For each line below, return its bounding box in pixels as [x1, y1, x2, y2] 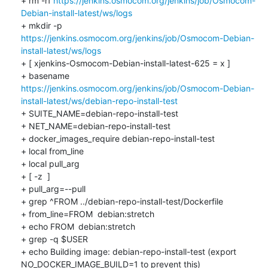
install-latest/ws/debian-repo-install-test [20, 95, 178, 106]
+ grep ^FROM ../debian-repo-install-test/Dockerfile [20, 196, 223, 206]
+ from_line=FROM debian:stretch [20, 208, 93, 219]
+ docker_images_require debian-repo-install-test [20, 133, 215, 144]
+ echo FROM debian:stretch [20, 221, 74, 232]
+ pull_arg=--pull [20, 183, 86, 194]
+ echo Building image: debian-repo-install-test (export [20, 246, 236, 257]
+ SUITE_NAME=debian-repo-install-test [20, 108, 178, 118]
